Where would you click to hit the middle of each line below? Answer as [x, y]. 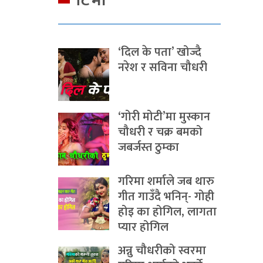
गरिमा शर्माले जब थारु [166, 181]
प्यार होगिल [143, 227]
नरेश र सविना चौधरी [163, 68]
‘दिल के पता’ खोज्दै [160, 52]
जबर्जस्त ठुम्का [149, 147]
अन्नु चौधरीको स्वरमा [162, 251]
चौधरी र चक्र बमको [160, 132]
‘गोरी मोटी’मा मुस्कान [164, 117]
